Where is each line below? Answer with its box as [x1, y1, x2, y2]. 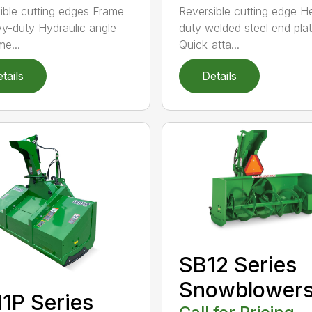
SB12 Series [178, 251, 297, 277]
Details [201, 68, 237, 83]
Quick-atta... [178, 37, 240, 52]
